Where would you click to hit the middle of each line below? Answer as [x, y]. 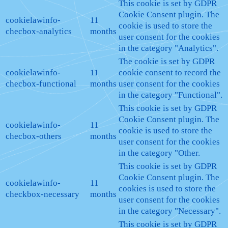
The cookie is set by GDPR [167, 61]
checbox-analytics [39, 31]
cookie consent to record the [170, 72]
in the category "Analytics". [168, 48]
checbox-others [34, 136]
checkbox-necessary [42, 194]
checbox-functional [41, 83]
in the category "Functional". [170, 95]
